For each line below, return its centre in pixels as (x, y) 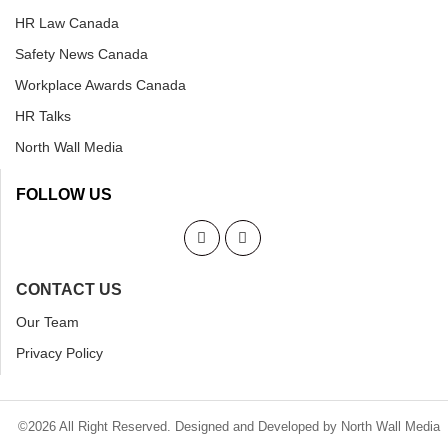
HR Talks (43, 115)
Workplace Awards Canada (100, 84)
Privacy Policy (59, 352)
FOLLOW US (64, 194)
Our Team (47, 321)
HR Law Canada (67, 22)
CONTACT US (69, 289)
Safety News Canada (81, 53)
